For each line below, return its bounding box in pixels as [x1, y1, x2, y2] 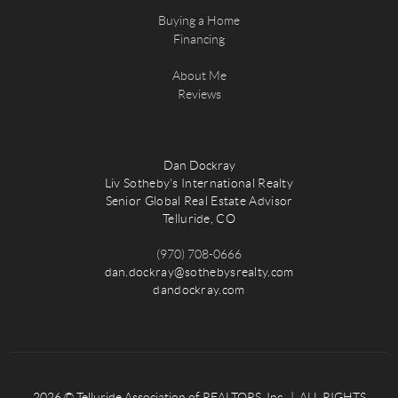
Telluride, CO [163, 211, 235, 227]
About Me [171, 68, 227, 84]
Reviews [177, 87, 221, 102]
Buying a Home [158, 13, 240, 28]
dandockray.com [153, 283, 245, 298]
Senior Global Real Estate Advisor [105, 194, 293, 209]
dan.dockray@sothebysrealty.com [104, 265, 294, 280]
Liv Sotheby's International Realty [104, 176, 294, 191]
